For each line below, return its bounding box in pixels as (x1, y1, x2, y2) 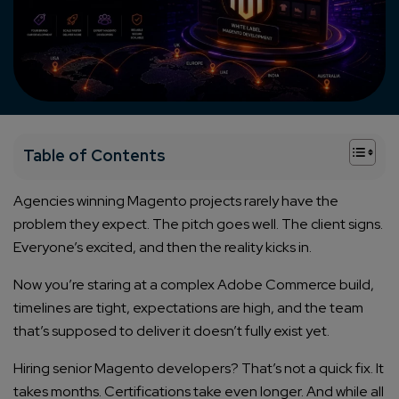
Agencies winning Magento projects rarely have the (13, 191, 338, 211)
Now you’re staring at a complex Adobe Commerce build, (13, 275, 374, 295)
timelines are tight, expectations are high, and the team (13, 298, 363, 318)
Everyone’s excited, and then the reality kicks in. (13, 238, 312, 257)
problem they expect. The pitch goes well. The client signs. (13, 215, 383, 234)
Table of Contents (23, 145, 166, 167)
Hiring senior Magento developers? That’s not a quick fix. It (13, 359, 384, 379)
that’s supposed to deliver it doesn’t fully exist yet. (13, 322, 330, 341)
